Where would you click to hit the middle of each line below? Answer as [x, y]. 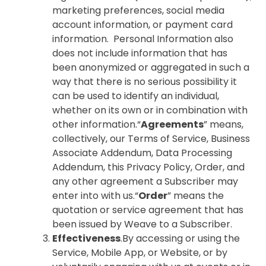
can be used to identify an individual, [136, 96]
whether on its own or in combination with [150, 110]
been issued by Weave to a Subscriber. [142, 224]
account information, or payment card [142, 25]
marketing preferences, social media [138, 10]
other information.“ [96, 124]
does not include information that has [140, 53]
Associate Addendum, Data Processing [142, 153]
